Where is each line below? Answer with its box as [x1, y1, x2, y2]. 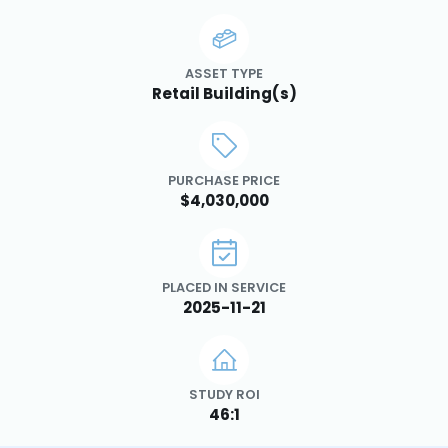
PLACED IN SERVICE [162, 278, 286, 296]
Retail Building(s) [151, 82, 297, 104]
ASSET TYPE [185, 64, 263, 82]
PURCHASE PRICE [168, 171, 280, 189]
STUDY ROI [188, 385, 260, 403]
